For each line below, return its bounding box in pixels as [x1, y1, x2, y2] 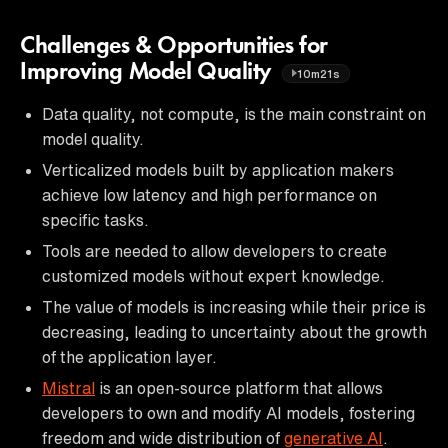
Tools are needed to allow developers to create [42, 242, 387, 259]
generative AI [284, 429, 383, 446]
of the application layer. [42, 348, 217, 365]
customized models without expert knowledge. [42, 267, 385, 284]
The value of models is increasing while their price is [42, 298, 426, 315]
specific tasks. [42, 211, 149, 228]
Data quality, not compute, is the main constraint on [42, 105, 426, 122]
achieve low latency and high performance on [42, 186, 377, 203]
